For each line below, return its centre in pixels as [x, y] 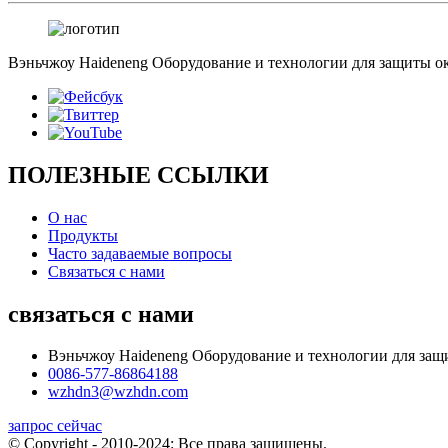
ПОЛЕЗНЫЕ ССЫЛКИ [138, 174]
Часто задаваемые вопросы [140, 253]
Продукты [83, 235]
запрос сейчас [55, 426]
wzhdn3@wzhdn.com [118, 392]
